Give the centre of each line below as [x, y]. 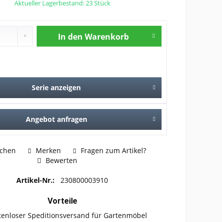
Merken [48, 150]
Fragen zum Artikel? [112, 150]
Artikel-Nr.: [37, 180]
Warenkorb [107, 37]
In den [70, 37]
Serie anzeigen [56, 87]
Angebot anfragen [56, 119]
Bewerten [61, 160]
